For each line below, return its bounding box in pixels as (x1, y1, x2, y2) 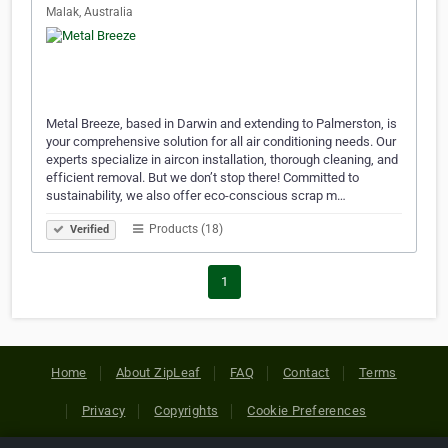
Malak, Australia (46, 5, 133, 20)
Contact (283, 365, 330, 381)
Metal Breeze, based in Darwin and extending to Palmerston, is (46, 116, 397, 132)
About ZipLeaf (115, 365, 201, 381)
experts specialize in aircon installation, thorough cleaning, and (46, 152, 398, 168)
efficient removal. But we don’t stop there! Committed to (46, 170, 359, 186)
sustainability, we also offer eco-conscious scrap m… (46, 188, 346, 204)
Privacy (81, 403, 126, 419)
